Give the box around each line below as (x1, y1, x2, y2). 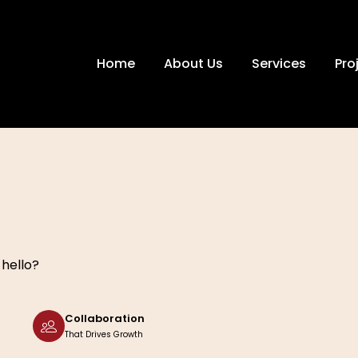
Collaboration (64, 310, 145, 326)
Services (251, 54, 306, 73)
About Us (163, 54, 223, 73)
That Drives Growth (64, 328, 143, 340)
